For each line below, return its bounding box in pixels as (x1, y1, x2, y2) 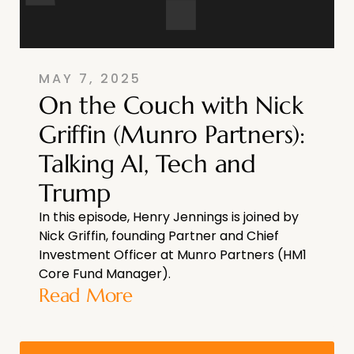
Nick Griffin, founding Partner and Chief (39, 226, 279, 245)
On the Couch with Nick (39, 88, 303, 121)
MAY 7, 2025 (39, 69, 141, 88)
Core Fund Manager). (39, 264, 171, 283)
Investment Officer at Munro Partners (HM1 (39, 245, 307, 264)
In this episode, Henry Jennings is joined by (39, 207, 299, 226)
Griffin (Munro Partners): (39, 118, 305, 150)
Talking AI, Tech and (39, 147, 257, 179)
